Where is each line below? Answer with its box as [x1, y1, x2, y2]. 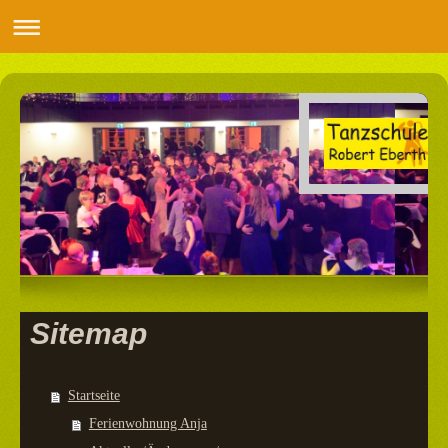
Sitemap [30, 315, 147, 350]
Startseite [67, 387, 120, 403]
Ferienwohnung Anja [88, 415, 207, 431]
